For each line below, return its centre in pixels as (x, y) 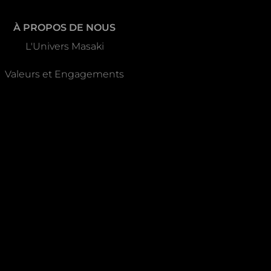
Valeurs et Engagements (65, 74)
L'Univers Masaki (64, 47)
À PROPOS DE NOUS (65, 28)
